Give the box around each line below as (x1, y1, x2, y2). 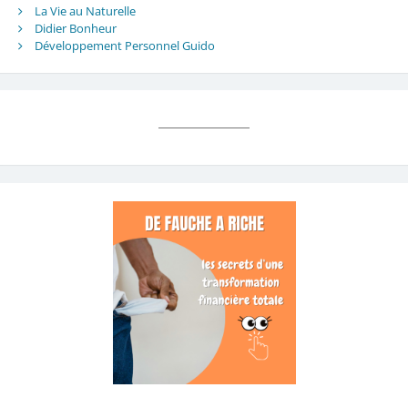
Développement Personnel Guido (34, 36, 215, 54)
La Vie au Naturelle (34, 2, 136, 19)
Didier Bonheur (34, 19, 117, 36)
